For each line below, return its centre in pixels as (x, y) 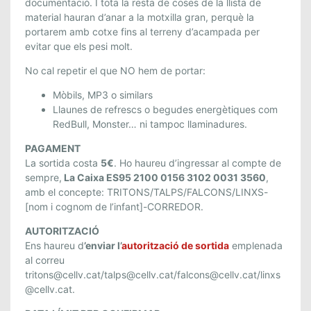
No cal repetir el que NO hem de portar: (115, 70)
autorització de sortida (175, 245)
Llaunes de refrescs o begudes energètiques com (165, 109)
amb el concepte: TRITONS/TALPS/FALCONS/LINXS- (146, 192)
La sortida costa (63, 162)
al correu (45, 260)
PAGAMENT (53, 148)
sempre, (43, 177)
